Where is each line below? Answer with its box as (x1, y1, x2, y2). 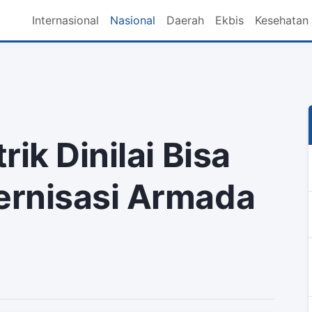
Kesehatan (254, 13, 309, 27)
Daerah (166, 13, 204, 27)
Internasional (31, 13, 99, 27)
